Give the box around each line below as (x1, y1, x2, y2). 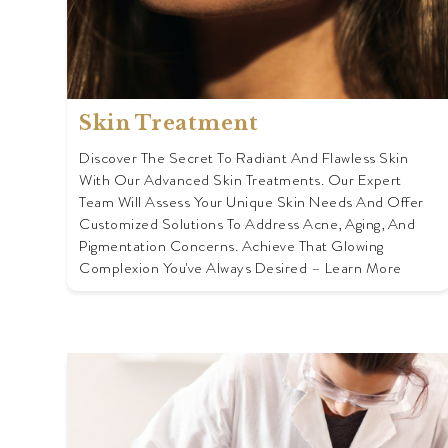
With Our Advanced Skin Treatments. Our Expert (79, 169, 402, 192)
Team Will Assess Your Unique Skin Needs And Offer (79, 191, 424, 214)
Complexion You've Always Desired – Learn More (79, 257, 402, 280)
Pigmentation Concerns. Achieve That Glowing (79, 235, 384, 258)
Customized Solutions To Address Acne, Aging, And (79, 213, 415, 236)
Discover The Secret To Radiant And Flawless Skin (79, 147, 408, 170)
